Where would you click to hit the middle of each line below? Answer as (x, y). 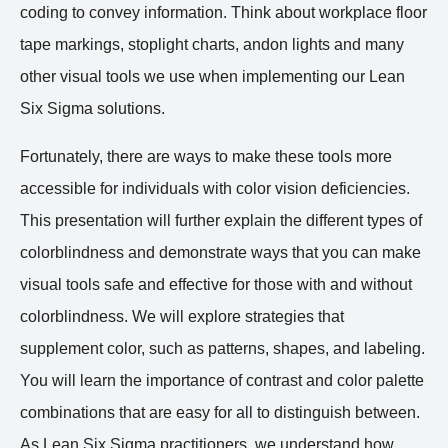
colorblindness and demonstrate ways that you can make (220, 252)
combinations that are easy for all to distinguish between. (220, 412)
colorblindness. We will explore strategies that (182, 316)
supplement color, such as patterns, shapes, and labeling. (222, 348)
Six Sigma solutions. (92, 108)
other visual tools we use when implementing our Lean (212, 76)
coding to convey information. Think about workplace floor (223, 12)
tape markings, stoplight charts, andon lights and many (212, 44)
